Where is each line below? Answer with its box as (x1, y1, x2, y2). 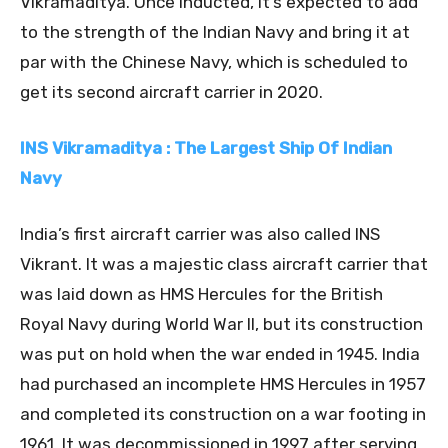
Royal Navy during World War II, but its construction (20, 313, 423, 334)
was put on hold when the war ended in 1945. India (20, 343, 420, 364)
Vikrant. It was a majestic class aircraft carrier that (20, 253, 428, 274)
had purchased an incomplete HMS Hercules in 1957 (20, 373, 426, 394)
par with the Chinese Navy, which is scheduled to (20, 51, 408, 72)
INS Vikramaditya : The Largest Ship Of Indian (20, 137, 392, 158)
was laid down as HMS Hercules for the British (20, 283, 383, 304)
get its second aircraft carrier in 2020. (20, 81, 323, 102)
